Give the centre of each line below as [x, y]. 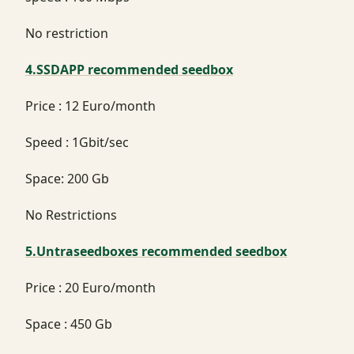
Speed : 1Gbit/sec [77, 142]
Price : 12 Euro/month [90, 105]
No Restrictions [71, 215]
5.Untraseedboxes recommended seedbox [156, 251]
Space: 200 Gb [67, 178]
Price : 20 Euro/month [90, 287]
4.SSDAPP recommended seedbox [129, 69]
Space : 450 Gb [69, 324]
